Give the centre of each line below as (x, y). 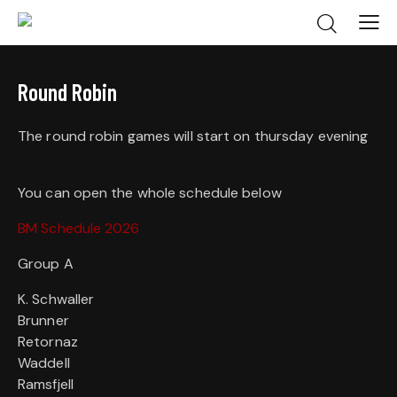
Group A (46, 264)
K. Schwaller (56, 299)
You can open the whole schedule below (150, 193)
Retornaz (48, 342)
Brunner (43, 320)
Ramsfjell (46, 384)
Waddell (44, 363)
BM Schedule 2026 (79, 228)
